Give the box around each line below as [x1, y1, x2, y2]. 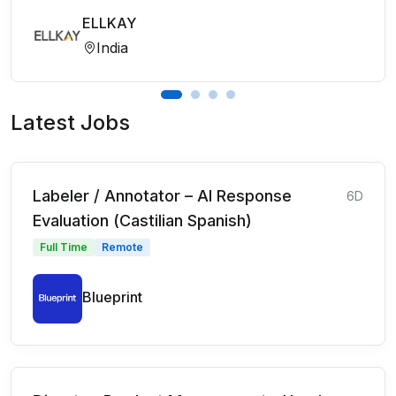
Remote [102, 240, 143, 254]
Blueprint [82, 287, 142, 306]
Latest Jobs [11, 109, 130, 135]
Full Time [40, 240, 88, 254]
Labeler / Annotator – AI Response [33, 186, 292, 205]
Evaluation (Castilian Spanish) [33, 210, 252, 230]
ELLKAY [82, 13, 136, 32]
